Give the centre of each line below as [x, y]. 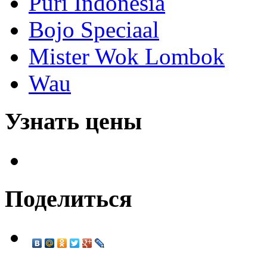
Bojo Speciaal [94, 29]
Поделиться [69, 198]
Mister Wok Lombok [127, 56]
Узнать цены [73, 122]
